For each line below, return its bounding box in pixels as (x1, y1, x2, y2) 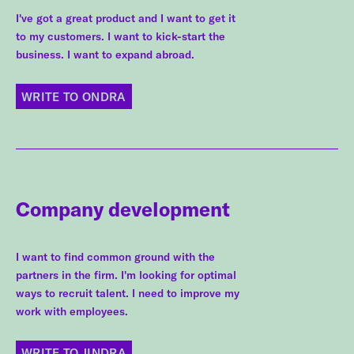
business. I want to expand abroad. (16, 47, 194, 62)
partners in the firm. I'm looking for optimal (16, 267, 236, 282)
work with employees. (16, 303, 128, 318)
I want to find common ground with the (16, 249, 215, 264)
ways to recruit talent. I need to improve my (16, 285, 239, 300)
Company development (16, 197, 230, 222)
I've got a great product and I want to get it (16, 11, 235, 26)
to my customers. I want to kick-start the (16, 29, 225, 44)
